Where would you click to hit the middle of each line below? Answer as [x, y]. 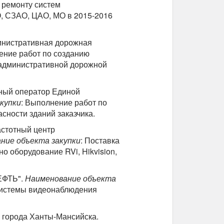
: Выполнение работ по [64, 102]
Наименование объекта [70, 178]
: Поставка [100, 140]
